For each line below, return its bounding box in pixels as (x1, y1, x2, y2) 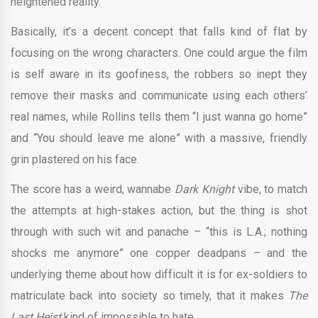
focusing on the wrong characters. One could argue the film (11, 46, 307, 60)
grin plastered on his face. (11, 153, 139, 167)
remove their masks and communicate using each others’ (11, 89, 307, 103)
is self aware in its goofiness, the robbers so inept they (11, 67, 307, 82)
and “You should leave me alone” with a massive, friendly (11, 131, 307, 146)
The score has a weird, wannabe (11, 182, 175, 197)
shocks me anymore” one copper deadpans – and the (11, 246, 307, 261)
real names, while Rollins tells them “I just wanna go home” (11, 110, 307, 124)
